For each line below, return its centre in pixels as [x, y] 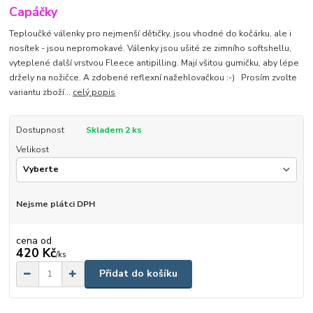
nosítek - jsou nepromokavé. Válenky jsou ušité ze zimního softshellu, [151, 48]
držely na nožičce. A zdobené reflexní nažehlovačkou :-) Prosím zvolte [153, 77]
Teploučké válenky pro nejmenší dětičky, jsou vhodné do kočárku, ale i [151, 33]
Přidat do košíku [138, 274]
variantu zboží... [41, 92]
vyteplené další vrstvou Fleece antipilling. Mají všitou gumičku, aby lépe [154, 63]
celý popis [94, 92]
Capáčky [34, 12]
